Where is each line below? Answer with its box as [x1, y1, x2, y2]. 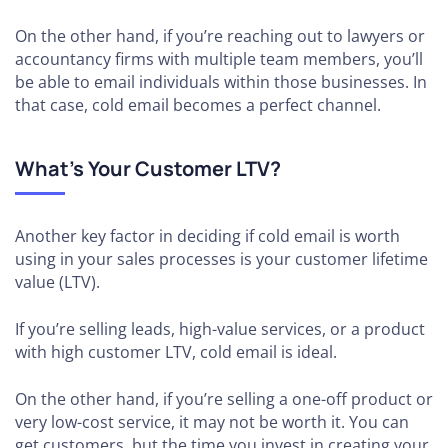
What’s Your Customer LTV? [15, 155, 281, 182]
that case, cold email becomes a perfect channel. [15, 94, 381, 116]
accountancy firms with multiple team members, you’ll [15, 48, 423, 70]
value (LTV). [15, 271, 100, 293]
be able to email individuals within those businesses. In [15, 71, 427, 93]
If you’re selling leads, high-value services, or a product [15, 318, 425, 340]
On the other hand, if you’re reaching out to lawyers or [15, 25, 425, 47]
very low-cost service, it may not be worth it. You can [15, 411, 409, 433]
